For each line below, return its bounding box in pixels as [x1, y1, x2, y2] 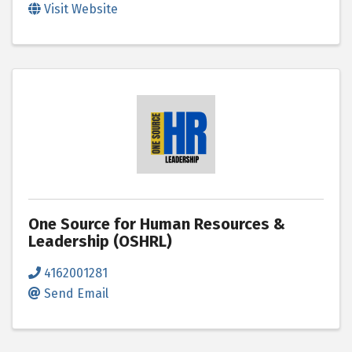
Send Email [44, 285, 108, 301]
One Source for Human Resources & [28, 214, 285, 233]
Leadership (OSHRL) [28, 231, 172, 251]
